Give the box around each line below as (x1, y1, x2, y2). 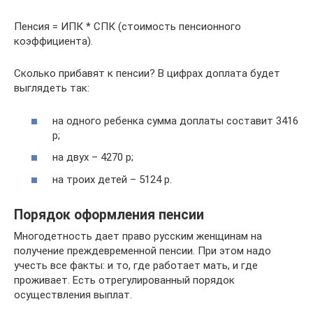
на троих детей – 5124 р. (52, 173, 172, 186)
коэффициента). (14, 35, 93, 48)
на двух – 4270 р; (52, 151, 133, 164)
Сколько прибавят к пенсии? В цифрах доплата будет (14, 67, 280, 80)
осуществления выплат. (14, 288, 132, 301)
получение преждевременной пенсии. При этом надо (14, 244, 271, 257)
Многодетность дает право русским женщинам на (14, 229, 262, 242)
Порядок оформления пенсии (14, 207, 204, 223)
